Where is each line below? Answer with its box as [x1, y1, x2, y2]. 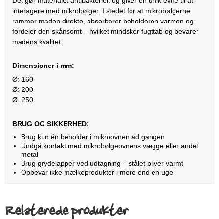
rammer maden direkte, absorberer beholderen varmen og [12, 17, 194, 25]
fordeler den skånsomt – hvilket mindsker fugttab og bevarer [12, 27, 198, 35]
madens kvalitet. [12, 37, 63, 45]
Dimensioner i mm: [12, 61, 74, 69]
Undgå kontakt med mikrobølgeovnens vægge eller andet [21, 141, 198, 150]
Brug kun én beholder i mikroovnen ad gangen [21, 132, 165, 141]
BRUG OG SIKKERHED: [12, 119, 89, 128]
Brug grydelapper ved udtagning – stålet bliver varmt [21, 159, 183, 167]
